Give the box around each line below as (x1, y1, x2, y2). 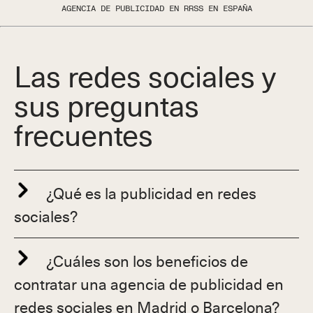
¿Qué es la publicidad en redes (46, 180, 256, 204)
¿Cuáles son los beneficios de (46, 248, 248, 272)
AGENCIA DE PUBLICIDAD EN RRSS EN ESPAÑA (61, 1, 252, 13)
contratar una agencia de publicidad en (14, 271, 284, 295)
